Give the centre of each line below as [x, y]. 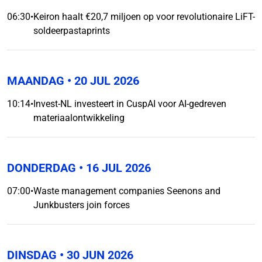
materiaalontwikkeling [79, 118]
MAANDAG [36, 81]
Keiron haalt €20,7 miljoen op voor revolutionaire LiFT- [144, 17]
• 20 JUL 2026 [102, 81]
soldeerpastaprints [72, 31]
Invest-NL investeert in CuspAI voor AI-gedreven [130, 104]
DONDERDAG [42, 168]
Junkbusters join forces [82, 205]
